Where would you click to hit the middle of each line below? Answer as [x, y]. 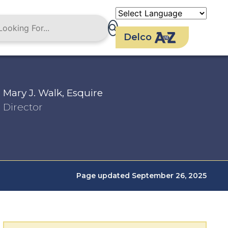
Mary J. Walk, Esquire [53, 93]
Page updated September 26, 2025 [141, 176]
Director [23, 107]
